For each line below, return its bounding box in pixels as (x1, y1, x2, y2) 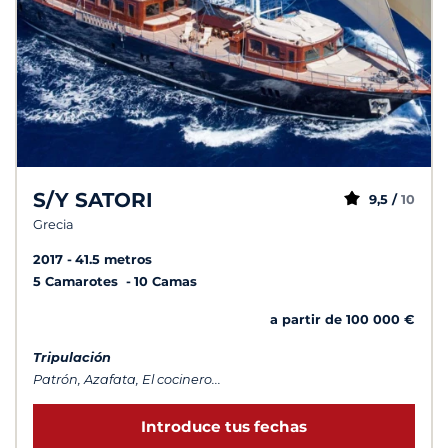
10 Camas (134, 273, 197, 289)
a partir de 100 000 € (270, 311, 415, 327)
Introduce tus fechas (141, 417, 307, 437)
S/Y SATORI (33, 187, 153, 212)
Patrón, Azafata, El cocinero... (33, 371, 221, 387)
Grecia (33, 216, 74, 232)
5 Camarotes (33, 273, 122, 289)
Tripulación (33, 349, 111, 365)
